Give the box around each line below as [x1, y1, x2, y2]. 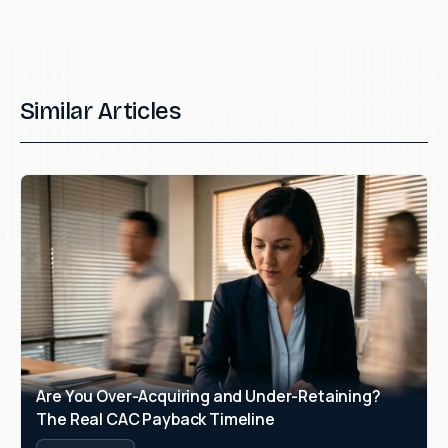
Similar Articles [19, 97, 182, 125]
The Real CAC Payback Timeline [36, 407, 275, 430]
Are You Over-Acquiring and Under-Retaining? [36, 384, 381, 407]
